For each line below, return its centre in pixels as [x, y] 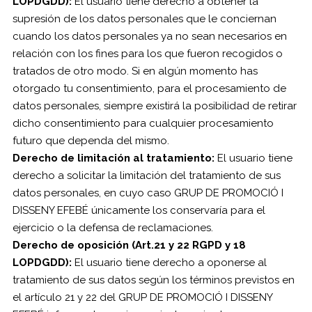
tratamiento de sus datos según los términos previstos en [153, 280]
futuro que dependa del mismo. [91, 141]
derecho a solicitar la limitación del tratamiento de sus [146, 175]
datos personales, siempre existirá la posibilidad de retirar [154, 106]
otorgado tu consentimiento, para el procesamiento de [149, 88]
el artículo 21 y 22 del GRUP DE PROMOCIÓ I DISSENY [142, 297]
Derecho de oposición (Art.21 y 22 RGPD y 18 [129, 245]
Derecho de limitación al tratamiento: [115, 158]
